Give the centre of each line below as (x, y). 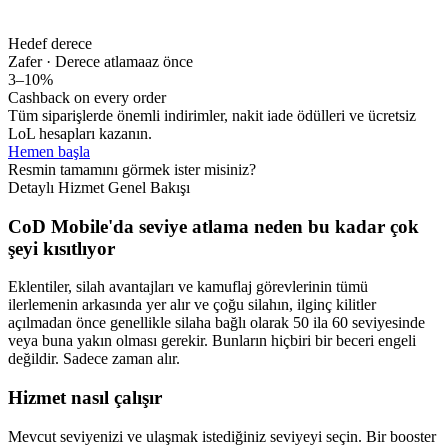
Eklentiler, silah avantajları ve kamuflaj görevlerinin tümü (188, 287)
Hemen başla (49, 152)
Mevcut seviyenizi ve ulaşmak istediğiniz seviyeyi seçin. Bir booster (222, 436)
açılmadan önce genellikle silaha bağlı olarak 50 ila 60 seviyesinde (216, 323)
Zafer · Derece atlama (76, 62)
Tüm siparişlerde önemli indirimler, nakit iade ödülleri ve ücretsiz (212, 116)
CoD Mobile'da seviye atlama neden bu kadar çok (213, 226)
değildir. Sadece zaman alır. (94, 359)
